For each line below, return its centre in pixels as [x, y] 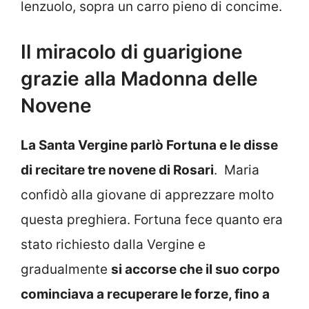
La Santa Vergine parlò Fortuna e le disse [149, 146]
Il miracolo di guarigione [132, 52]
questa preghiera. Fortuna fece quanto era [152, 220]
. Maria [237, 170]
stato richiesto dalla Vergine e [113, 245]
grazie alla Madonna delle [139, 79]
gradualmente [66, 270]
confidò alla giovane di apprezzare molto [147, 195]
